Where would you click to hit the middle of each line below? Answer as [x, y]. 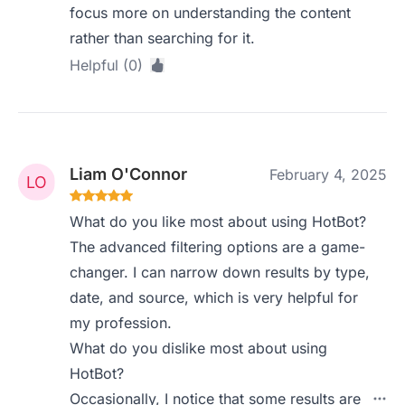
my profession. [121, 323]
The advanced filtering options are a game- [218, 247]
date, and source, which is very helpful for [214, 297]
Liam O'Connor [129, 174]
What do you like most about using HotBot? [218, 221]
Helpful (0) [107, 65]
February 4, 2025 [328, 174]
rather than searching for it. [163, 38]
